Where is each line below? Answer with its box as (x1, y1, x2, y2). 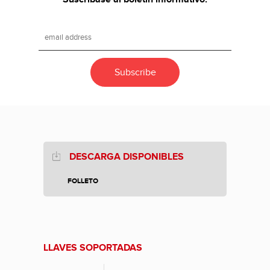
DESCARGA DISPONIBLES (69, 151, 184, 163)
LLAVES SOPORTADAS (43, 242, 142, 254)
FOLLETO (67, 177, 98, 186)
